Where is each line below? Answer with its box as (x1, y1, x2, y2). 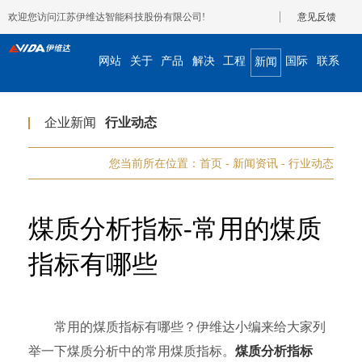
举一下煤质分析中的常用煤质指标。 (28, 344, 235, 358)
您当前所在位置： (109, 158, 200, 170)
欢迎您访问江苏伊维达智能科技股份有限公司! (8, 11, 205, 23)
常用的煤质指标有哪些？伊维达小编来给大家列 (28, 320, 326, 334)
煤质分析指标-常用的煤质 (28, 214, 322, 243)
